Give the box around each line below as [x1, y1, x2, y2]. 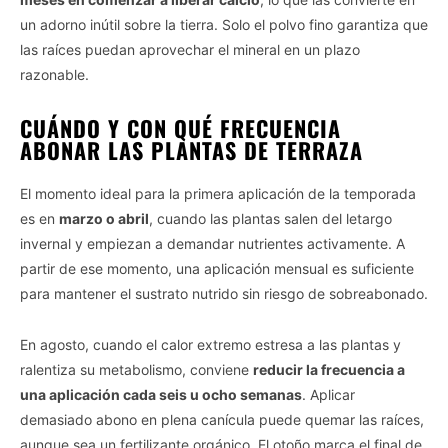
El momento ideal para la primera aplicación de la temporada [20, 184, 416, 202]
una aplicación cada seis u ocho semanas [20, 385, 302, 403]
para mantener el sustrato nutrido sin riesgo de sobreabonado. [20, 284, 428, 302]
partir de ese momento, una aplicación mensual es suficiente [20, 259, 414, 277]
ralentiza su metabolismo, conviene [20, 360, 253, 378]
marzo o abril [59, 209, 149, 227]
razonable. [20, 65, 89, 83]
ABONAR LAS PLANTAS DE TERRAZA [20, 133, 363, 166]
